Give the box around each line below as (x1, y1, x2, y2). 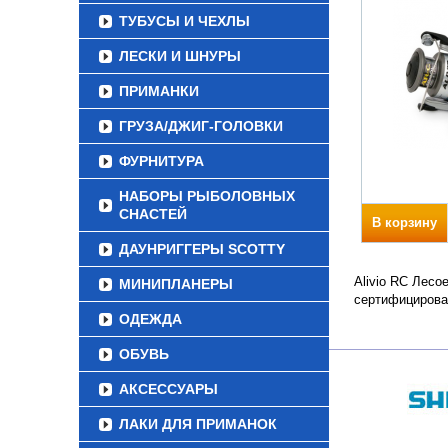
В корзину (372, 215, 437, 230)
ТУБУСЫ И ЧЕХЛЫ (119, 13, 250, 29)
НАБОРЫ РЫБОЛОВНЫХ (119, 188, 295, 204)
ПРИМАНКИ (119, 83, 199, 99)
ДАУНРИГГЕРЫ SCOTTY (119, 241, 285, 257)
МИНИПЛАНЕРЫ (119, 276, 233, 292)
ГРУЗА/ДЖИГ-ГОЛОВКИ (119, 118, 283, 134)
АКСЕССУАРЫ (119, 381, 218, 397)
